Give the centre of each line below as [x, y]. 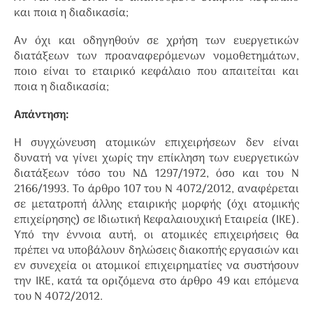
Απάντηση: [42, 115]
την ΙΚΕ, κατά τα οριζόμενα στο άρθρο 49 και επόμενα [156, 282]
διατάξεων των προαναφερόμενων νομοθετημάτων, [156, 57]
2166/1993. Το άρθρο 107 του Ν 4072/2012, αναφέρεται [156, 189]
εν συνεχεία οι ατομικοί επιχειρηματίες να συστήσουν [156, 266]
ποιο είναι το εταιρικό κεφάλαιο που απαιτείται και [156, 72]
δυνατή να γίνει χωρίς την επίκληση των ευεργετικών [156, 159]
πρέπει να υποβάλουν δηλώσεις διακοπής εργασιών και [156, 251]
